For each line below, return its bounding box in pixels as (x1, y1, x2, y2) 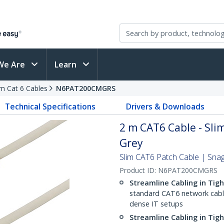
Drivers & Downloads (125, 101, 204, 112)
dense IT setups (129, 199, 183, 208)
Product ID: (119, 165, 158, 175)
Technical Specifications (5, 101, 96, 112)
